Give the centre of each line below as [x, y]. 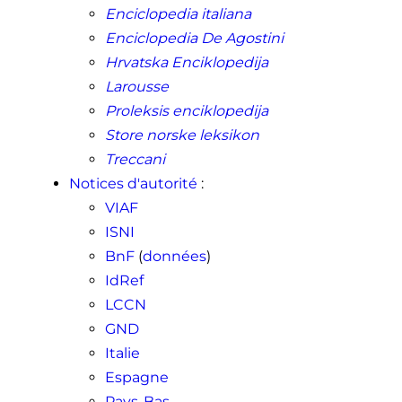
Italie [122, 354]
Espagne [136, 378]
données [174, 257]
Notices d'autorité [133, 184]
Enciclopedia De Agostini [194, 39]
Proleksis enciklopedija [186, 111]
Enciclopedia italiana [178, 14]
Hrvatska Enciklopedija [186, 63]
